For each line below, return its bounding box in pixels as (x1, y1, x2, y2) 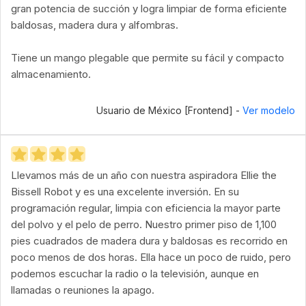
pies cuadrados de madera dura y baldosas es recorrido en (11, 234, 288, 247)
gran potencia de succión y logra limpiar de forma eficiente (11, 2, 287, 15)
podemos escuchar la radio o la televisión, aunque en (11, 267, 259, 280)
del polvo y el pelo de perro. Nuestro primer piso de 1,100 (11, 218, 277, 231)
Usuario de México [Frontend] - (96, 105, 242, 116)
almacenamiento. (11, 68, 91, 81)
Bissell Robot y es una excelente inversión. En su (11, 185, 239, 198)
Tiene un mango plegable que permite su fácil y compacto (11, 51, 284, 64)
